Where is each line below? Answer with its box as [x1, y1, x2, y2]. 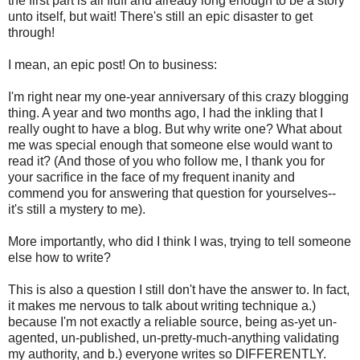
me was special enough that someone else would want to [8, 138, 333, 153]
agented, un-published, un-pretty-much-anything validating [8, 331, 339, 346]
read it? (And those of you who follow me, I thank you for [8, 154, 325, 169]
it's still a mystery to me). [8, 202, 145, 217]
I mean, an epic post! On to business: [8, 58, 217, 72]
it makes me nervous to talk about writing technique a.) [8, 299, 316, 313]
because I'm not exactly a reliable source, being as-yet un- [8, 315, 337, 329]
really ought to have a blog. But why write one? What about [8, 122, 342, 137]
